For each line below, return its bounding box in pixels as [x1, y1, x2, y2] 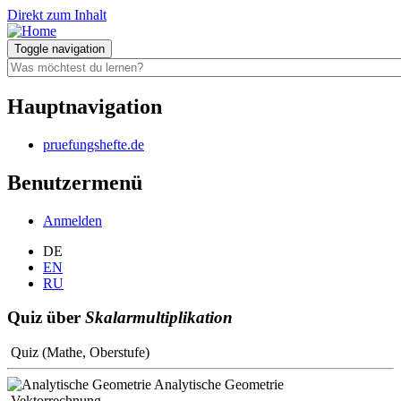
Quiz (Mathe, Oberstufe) [11, 345, 149, 361]
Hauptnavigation [7, 94, 162, 118]
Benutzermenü [7, 170, 142, 194]
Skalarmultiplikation [85, 308, 233, 328]
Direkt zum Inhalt [7, 7, 107, 22]
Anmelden [43, 212, 102, 228]
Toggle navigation [14, 42, 105, 55]
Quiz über [7, 308, 85, 328]
